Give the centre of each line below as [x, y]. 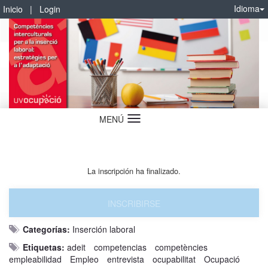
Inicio [13, 9]
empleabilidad [35, 259]
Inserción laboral [104, 229]
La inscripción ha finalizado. [134, 170]
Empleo [84, 259]
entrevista [126, 259]
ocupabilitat [174, 259]
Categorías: [46, 229]
